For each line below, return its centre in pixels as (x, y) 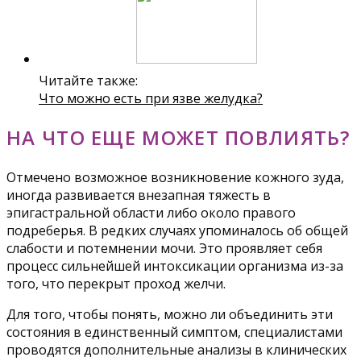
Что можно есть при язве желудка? (151, 98)
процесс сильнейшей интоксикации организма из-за (175, 266)
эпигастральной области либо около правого (151, 212)
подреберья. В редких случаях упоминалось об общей (177, 230)
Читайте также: (88, 80)
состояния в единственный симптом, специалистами (174, 332)
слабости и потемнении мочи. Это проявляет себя (164, 248)
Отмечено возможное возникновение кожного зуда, (175, 177)
